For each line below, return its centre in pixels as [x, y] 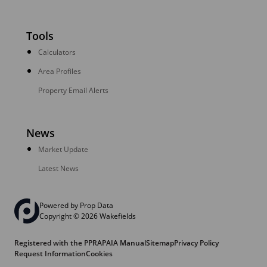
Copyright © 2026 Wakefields [88, 216]
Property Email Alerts [73, 91]
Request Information [50, 254]
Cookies [99, 254]
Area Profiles [60, 72]
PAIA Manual [124, 243]
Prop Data [97, 206]
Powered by [60, 206]
